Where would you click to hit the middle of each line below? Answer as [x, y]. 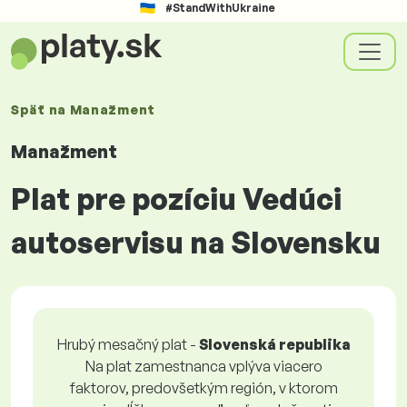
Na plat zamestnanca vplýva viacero [203, 366]
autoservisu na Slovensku [196, 243]
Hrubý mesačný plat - [128, 344]
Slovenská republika [274, 344]
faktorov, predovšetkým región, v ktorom [203, 388]
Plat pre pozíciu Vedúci [176, 199]
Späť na [40, 109]
